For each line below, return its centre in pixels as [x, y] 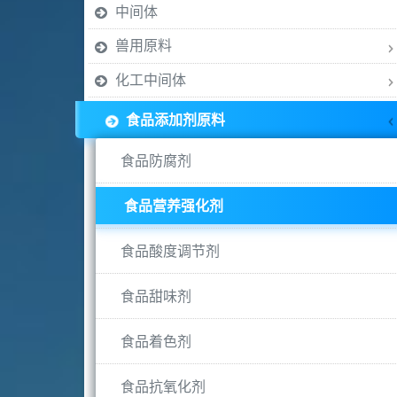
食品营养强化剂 [173, 206]
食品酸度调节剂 [170, 251]
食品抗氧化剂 [163, 386]
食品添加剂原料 [175, 120]
